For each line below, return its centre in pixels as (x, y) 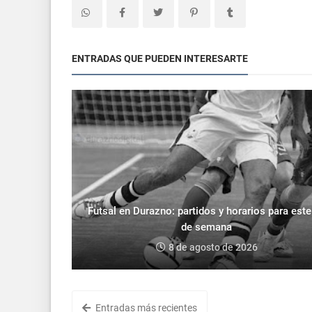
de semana (206, 227)
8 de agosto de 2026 (213, 247)
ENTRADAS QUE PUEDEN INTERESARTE (160, 58)
